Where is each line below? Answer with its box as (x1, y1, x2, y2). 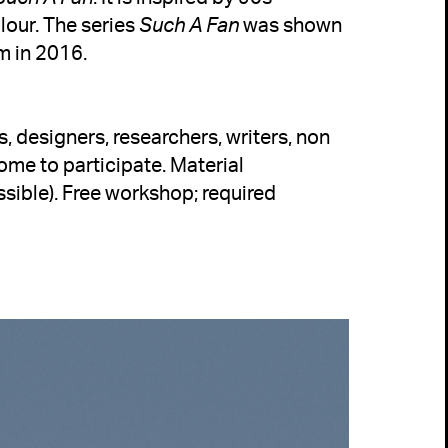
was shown (238, 11, 342, 37)
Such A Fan (138, 11, 239, 37)
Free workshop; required (61, 179, 276, 205)
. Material (161, 151, 244, 177)
